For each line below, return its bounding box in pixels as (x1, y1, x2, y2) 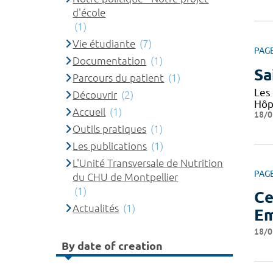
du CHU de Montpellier (73, 171, 179, 183)
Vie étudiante (73, 38, 136, 49)
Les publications (73, 140, 147, 152)
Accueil (73, 106, 106, 118)
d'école (73, 7, 106, 18)
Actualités (73, 202, 119, 214)
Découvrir (73, 89, 118, 101)
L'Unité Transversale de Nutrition (73, 157, 224, 169)
